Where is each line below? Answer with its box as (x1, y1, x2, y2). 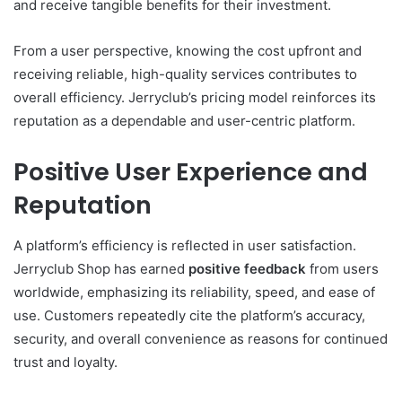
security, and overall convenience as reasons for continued (13, 329, 388, 347)
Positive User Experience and (13, 155, 368, 189)
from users (306, 259, 379, 277)
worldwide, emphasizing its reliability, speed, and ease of (13, 283, 375, 301)
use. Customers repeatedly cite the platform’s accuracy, (13, 306, 365, 324)
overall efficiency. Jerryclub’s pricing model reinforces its (13, 89, 376, 107)
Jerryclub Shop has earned (13, 259, 188, 277)
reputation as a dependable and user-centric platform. (13, 112, 355, 130)
